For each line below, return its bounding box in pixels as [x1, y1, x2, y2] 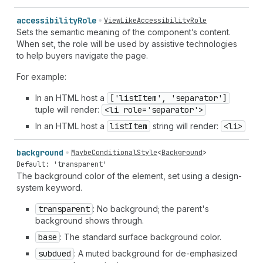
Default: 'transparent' [16, 160, 107, 169]
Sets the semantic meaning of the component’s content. [16, 27, 231, 37]
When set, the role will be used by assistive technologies [16, 39, 237, 49]
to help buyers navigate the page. [16, 50, 148, 60]
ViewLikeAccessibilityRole [104, 16, 207, 25]
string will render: [150, 121, 221, 131]
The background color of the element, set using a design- [16, 171, 242, 181]
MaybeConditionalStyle [71, 148, 157, 157]
